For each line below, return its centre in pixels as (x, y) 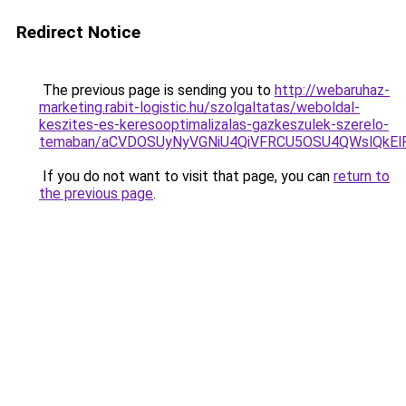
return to (362, 176)
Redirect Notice (78, 32)
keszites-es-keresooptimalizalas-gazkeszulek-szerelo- (214, 125)
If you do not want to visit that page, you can (186, 176)
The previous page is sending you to (157, 90)
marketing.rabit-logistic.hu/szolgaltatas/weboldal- (199, 107)
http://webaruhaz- (332, 90)
